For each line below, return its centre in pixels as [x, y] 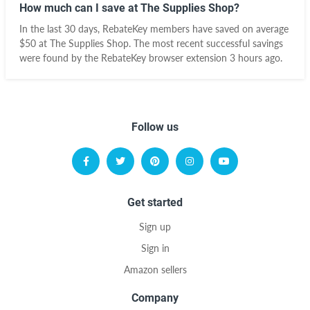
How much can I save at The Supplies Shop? [129, 8]
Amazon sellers [155, 270]
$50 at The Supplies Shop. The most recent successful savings [151, 43]
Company [155, 298]
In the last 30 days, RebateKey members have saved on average [154, 29]
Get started [155, 202]
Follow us [155, 127]
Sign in [155, 248]
